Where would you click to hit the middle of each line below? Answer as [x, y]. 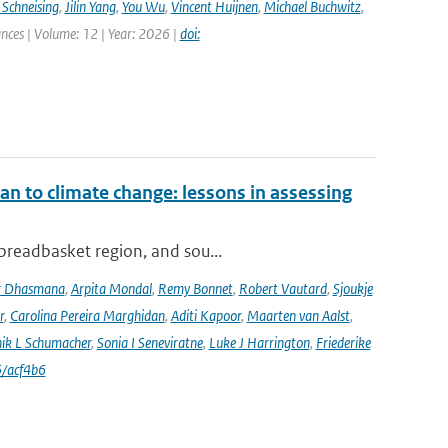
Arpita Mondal [111, 288]
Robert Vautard [282, 288]
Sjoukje [352, 288]
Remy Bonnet [195, 288]
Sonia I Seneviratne [149, 342]
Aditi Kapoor [205, 315]
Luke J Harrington [259, 342]
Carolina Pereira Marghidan [87, 315]
